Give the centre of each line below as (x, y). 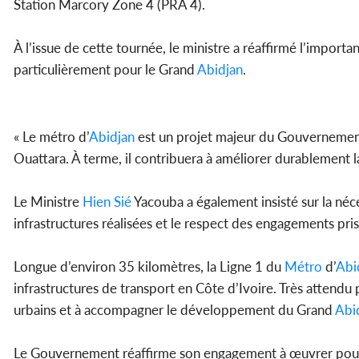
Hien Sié (107, 202)
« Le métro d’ (51, 137)
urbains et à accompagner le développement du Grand (174, 310)
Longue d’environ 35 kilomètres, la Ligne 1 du (149, 267)
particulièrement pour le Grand (105, 70)
